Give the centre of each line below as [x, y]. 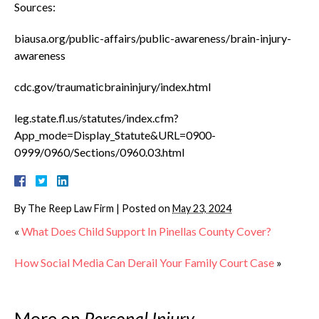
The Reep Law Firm [71, 208]
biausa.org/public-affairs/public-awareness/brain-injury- [153, 38]
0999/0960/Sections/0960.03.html [99, 152]
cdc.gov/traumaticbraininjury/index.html [113, 87]
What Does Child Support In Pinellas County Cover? [146, 231]
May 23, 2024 [202, 208]
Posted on [147, 208]
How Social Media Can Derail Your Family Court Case [144, 262]
